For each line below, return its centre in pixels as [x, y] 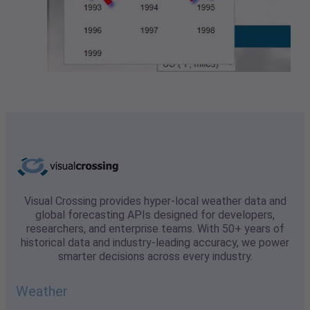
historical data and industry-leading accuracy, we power [155, 242]
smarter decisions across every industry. [155, 256]
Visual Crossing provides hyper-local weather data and [155, 201]
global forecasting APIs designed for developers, [155, 215]
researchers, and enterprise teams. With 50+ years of [155, 228]
